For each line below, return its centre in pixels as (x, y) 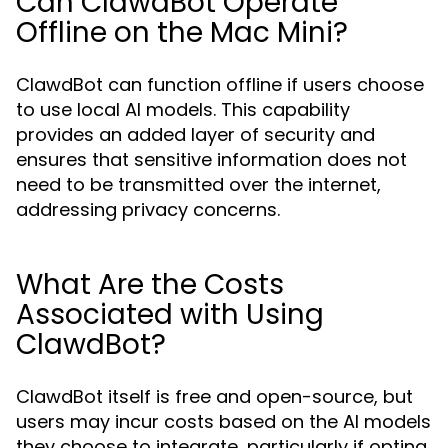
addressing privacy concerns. (148, 209)
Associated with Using (170, 314)
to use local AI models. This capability (183, 109)
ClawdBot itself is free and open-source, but (214, 396)
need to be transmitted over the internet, (198, 184)
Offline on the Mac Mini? (182, 32)
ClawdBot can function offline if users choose (220, 84)
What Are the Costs (150, 284)
